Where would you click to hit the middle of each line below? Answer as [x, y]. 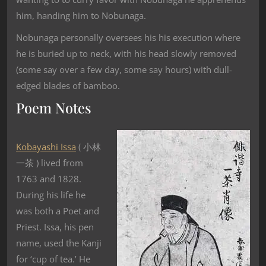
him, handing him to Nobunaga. [81, 16]
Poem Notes [54, 108]
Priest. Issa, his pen [55, 227]
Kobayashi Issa [46, 146]
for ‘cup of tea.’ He [53, 259]
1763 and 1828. [49, 178]
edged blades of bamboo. [68, 86]
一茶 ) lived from [50, 162]
